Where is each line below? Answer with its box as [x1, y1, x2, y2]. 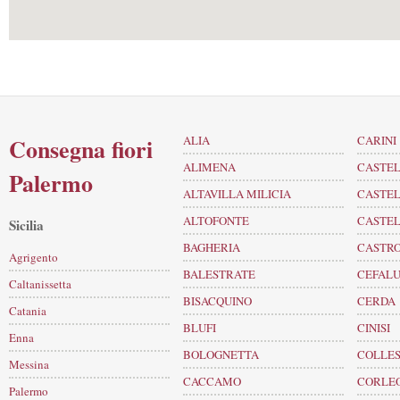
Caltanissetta [9, 275, 71, 292]
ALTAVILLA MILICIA [183, 186, 291, 202]
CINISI [357, 320, 390, 336]
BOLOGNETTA [183, 346, 259, 362]
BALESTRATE [183, 266, 255, 282]
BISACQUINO [183, 293, 252, 309]
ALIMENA [183, 159, 236, 175]
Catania [9, 302, 46, 319]
